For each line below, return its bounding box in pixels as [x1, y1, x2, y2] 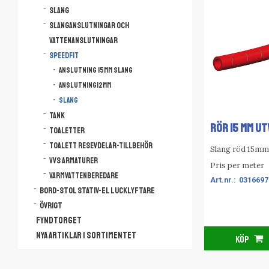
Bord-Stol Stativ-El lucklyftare [40, 185, 155, 196]
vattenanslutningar [49, 35, 118, 46]
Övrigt [40, 200, 62, 211]
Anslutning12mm [59, 80, 111, 90]
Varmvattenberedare [49, 171, 118, 181]
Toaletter [49, 125, 85, 136]
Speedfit [49, 50, 79, 61]
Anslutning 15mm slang [59, 65, 133, 75]
